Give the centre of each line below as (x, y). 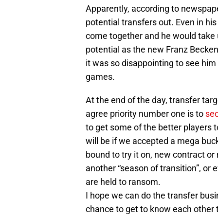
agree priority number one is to (145, 114)
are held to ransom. (123, 182)
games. (100, 77)
